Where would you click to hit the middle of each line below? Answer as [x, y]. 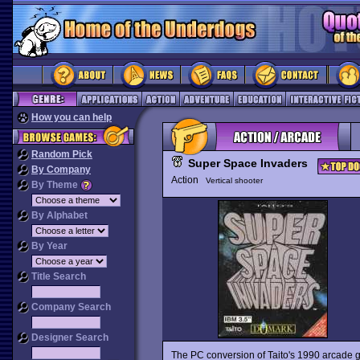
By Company [61, 170]
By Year [48, 246]
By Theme [55, 185]
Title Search [57, 276]
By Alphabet [58, 215]
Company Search [70, 307]
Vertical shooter [234, 180]
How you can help [72, 117]
